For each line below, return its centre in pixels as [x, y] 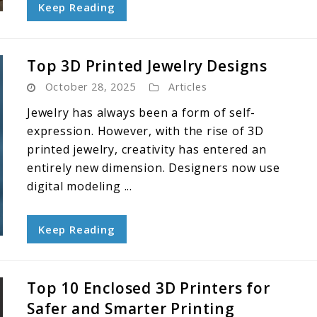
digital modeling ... [80, 186]
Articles [188, 87]
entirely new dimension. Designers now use [154, 168]
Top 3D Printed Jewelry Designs [147, 66]
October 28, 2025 [90, 87]
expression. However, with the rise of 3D [145, 131]
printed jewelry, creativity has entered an [147, 149]
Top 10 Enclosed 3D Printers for [149, 288]
